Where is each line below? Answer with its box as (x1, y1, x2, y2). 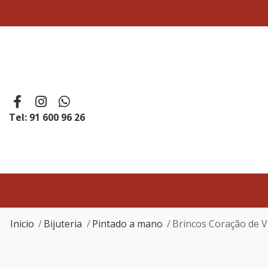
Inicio (10, 217, 34, 230)
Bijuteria (44, 217, 83, 230)
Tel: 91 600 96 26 (9, 110, 85, 124)
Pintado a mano (92, 217, 163, 230)
